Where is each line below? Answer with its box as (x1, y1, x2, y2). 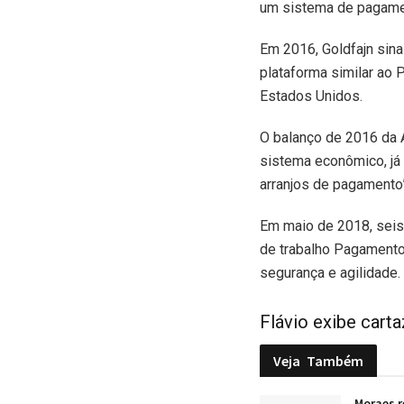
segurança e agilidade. (260, 263, 400, 281)
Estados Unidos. (260, 87, 363, 105)
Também (307, 352, 363, 371)
